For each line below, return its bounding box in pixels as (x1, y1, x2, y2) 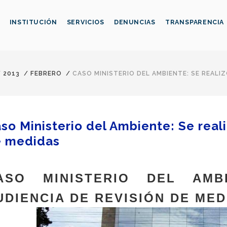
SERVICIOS (66, 18, 104, 26)
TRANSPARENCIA (165, 18, 224, 26)
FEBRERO (30, 70, 62, 78)
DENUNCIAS (113, 18, 156, 26)
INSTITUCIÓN (9, 18, 57, 26)
